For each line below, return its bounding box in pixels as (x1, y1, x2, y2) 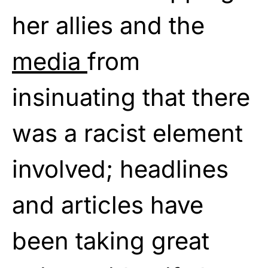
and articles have (12, 190, 203, 220)
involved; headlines (12, 154, 229, 184)
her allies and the (12, 10, 205, 40)
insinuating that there (12, 82, 250, 112)
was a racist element (12, 118, 243, 148)
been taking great (12, 226, 209, 255)
